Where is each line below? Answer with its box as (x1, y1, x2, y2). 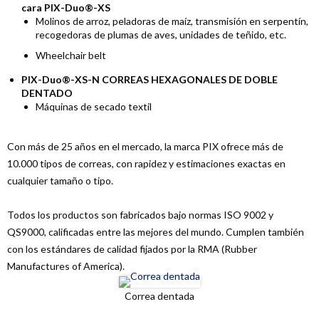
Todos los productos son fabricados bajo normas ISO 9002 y (7, 209, 273, 221)
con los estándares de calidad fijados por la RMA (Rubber (7, 243, 257, 255)
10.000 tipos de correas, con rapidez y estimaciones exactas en (7, 157, 286, 169)
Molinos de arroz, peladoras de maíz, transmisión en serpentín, (36, 15, 308, 27)
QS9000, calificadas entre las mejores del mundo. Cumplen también (7, 226, 304, 238)
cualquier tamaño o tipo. (7, 174, 113, 187)
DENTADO (21, 87, 73, 99)
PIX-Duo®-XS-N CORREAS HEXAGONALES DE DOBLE (21, 73, 278, 85)
